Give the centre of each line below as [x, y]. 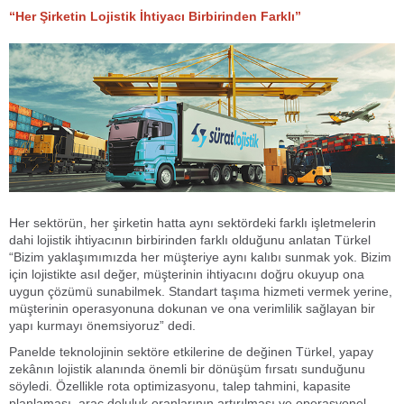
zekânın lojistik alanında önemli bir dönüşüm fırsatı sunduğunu [187, 368]
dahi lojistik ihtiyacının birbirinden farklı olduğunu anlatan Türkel [190, 239]
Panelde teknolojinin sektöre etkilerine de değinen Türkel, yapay [191, 351]
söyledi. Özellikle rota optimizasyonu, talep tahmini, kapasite [180, 386]
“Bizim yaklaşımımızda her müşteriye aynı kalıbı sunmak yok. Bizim [200, 257]
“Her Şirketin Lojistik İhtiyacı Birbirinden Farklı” [155, 16]
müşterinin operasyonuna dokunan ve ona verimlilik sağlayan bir [192, 308]
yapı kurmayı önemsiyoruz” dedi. [102, 325]
